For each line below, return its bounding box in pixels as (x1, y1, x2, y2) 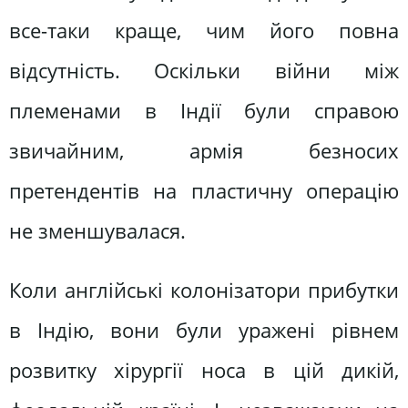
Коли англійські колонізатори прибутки (9, 276, 399, 305)
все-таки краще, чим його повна (9, 15, 399, 45)
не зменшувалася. (9, 216, 186, 245)
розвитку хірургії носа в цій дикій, (9, 356, 399, 385)
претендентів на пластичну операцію (9, 176, 399, 205)
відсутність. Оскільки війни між (9, 56, 399, 85)
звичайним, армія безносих (9, 136, 399, 165)
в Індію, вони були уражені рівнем (9, 316, 399, 345)
